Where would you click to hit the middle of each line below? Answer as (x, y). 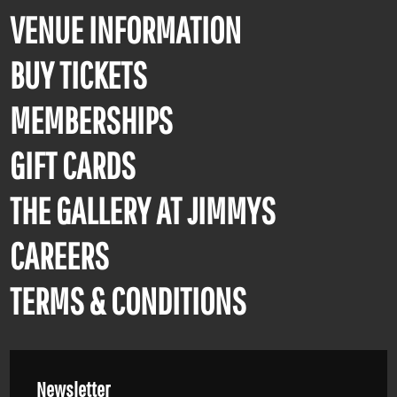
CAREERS (60, 256)
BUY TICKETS (79, 75)
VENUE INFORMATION (126, 30)
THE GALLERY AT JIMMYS (143, 210)
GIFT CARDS (73, 165)
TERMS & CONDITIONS (128, 301)
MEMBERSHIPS (92, 120)
